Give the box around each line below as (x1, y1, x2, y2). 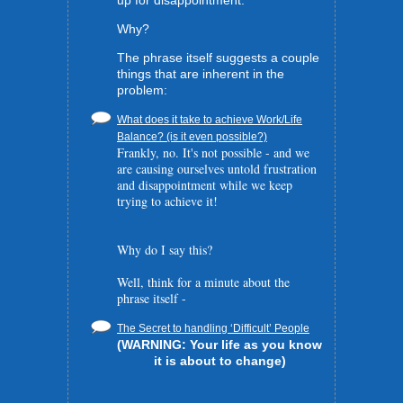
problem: (117, 83, 167, 97)
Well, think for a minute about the (117, 273, 290, 291)
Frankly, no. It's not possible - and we (117, 144, 309, 161)
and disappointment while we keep (117, 176, 292, 193)
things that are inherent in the (117, 67, 284, 81)
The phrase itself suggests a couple (117, 50, 319, 65)
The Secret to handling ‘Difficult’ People (117, 322, 309, 335)
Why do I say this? (117, 241, 212, 258)
